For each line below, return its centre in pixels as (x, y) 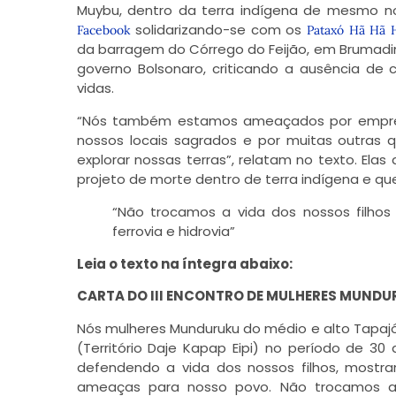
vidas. (95, 88)
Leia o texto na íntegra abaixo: (184, 263)
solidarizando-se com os (218, 30)
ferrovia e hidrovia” (173, 231)
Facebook (103, 30)
